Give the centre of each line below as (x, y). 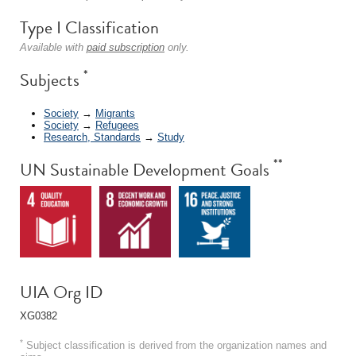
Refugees (117, 125)
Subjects (52, 80)
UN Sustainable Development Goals (147, 169)
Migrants (115, 113)
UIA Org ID (61, 292)
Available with (53, 47)
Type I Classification (89, 27)
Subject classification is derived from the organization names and (175, 345)
